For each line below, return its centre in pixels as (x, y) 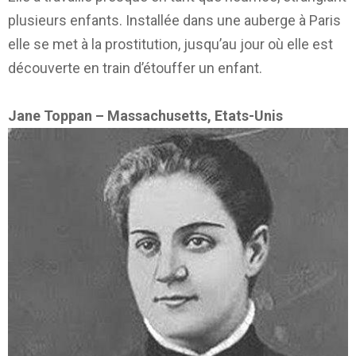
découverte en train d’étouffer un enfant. (135, 68)
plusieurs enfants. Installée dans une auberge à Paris (174, 21)
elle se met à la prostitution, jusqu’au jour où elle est (170, 44)
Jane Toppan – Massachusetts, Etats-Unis (145, 116)
